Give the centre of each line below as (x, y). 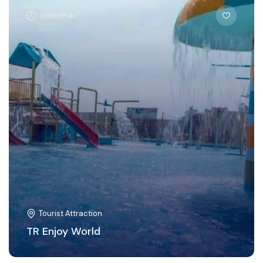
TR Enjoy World (63, 232)
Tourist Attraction (70, 214)
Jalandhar (57, 15)
